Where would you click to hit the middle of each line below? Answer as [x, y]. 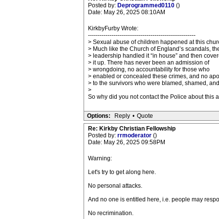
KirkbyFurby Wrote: [113, 28]
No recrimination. [110, 213]
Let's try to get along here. [122, 172]
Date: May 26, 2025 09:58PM [126, 142]
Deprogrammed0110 [146, 5]
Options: [99, 116]
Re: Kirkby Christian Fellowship [131, 129]
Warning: [100, 158]
